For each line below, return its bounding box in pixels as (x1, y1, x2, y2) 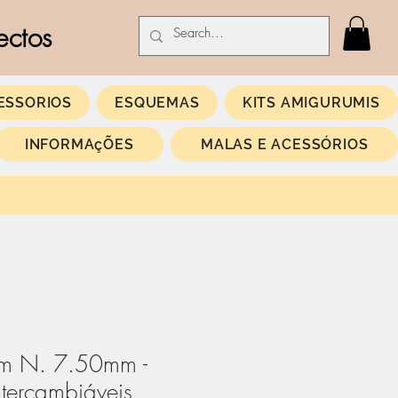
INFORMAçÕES (24, 136, 134, 154)
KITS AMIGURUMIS (242, 94, 380, 112)
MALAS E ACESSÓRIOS (200, 136, 369, 154)
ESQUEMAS (115, 94, 200, 112)
